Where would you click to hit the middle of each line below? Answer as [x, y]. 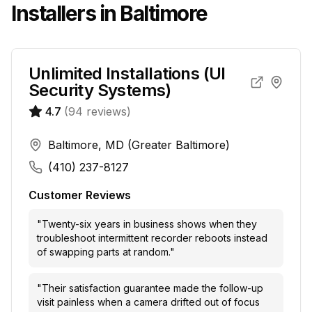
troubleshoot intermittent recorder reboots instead [152, 238]
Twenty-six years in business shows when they [149, 224]
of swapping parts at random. [103, 252]
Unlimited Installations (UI [127, 73]
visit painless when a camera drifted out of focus [148, 302]
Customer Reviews [80, 195]
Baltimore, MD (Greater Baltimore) [139, 145]
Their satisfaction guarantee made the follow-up [153, 288]
